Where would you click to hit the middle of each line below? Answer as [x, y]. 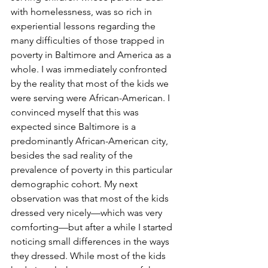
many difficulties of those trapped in [89, 40]
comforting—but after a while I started [93, 227]
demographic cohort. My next [75, 184]
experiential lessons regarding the [84, 26]
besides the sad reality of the [73, 155]
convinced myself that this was [76, 112]
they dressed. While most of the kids [89, 256]
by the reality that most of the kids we [91, 83]
